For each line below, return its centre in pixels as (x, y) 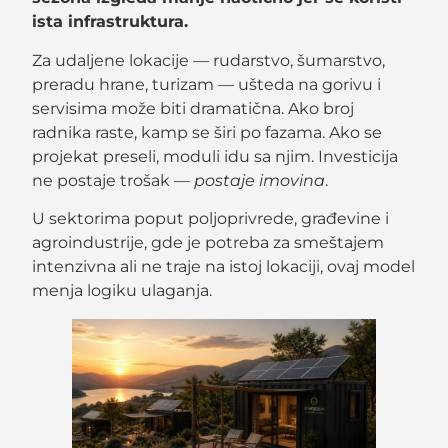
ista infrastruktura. (110, 22)
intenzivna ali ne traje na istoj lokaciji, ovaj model (224, 266)
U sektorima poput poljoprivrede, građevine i (211, 218)
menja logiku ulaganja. (122, 290)
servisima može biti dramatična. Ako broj (193, 108)
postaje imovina (260, 180)
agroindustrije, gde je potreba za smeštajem (208, 242)
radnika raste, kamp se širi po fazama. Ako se (207, 132)
